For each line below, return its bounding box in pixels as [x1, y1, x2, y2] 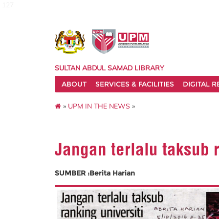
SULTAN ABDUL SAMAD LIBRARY [55, 64, 164, 72]
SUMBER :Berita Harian [55, 169, 135, 177]
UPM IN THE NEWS [68, 101, 130, 110]
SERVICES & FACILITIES [95, 80, 174, 88]
